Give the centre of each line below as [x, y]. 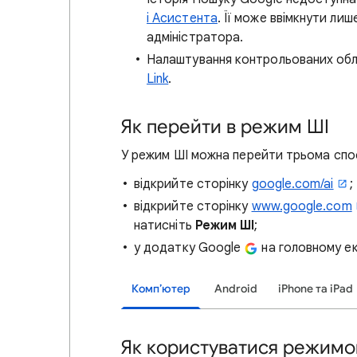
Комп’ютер [161, 289]
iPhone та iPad [316, 289]
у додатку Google [189, 248]
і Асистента [182, 18]
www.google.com [302, 206]
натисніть [165, 226]
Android [236, 289]
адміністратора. [195, 37]
